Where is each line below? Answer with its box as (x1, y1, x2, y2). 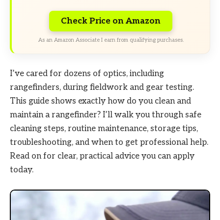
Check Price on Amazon (61, 16, 161, 27)
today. (10, 165, 33, 175)
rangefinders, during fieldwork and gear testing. (10, 82, 194, 93)
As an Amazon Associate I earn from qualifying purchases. (38, 37, 184, 44)
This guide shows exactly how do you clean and (10, 96, 191, 107)
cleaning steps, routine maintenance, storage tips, (10, 124, 198, 134)
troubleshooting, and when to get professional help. (10, 137, 208, 148)
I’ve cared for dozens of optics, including (10, 69, 164, 79)
